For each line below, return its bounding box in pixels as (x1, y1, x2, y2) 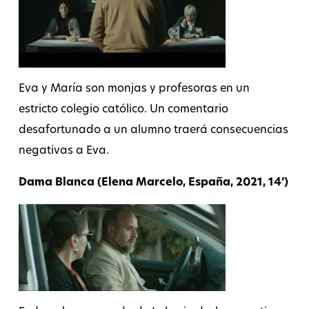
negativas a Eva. (18, 146, 109, 157)
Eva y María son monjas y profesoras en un (18, 83, 250, 95)
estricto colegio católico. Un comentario (18, 104, 228, 116)
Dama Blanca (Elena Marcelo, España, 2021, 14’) (18, 177, 288, 189)
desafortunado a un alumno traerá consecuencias (18, 125, 288, 137)
